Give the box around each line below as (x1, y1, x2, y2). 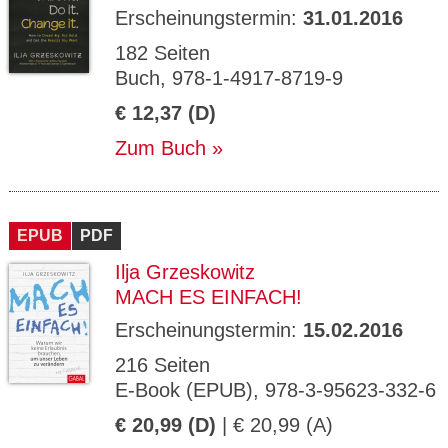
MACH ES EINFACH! (115, 286, 302, 308)
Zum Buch (115, 137, 206, 159)
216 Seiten (115, 354, 210, 376)
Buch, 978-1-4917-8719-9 (115, 67, 343, 89)
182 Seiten (115, 42, 210, 64)
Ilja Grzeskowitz (115, 261, 255, 283)
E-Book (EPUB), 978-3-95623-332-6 (115, 379, 436, 401)
